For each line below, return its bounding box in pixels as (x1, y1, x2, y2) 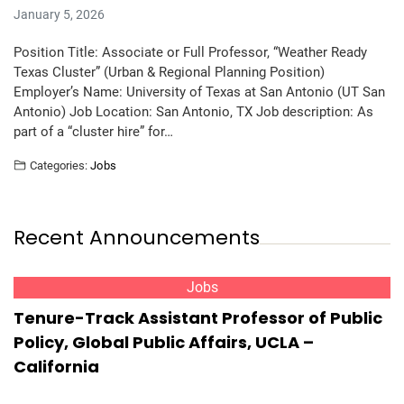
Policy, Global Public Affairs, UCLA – (14, 331, 314, 353)
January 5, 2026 (14, 7, 105, 22)
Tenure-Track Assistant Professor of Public (14, 307, 382, 329)
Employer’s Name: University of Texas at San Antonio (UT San (14, 84, 385, 100)
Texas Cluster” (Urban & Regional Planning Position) (14, 64, 325, 80)
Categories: (30, 159, 87, 172)
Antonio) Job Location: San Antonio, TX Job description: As (14, 104, 373, 120)
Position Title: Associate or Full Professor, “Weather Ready (14, 44, 367, 60)
